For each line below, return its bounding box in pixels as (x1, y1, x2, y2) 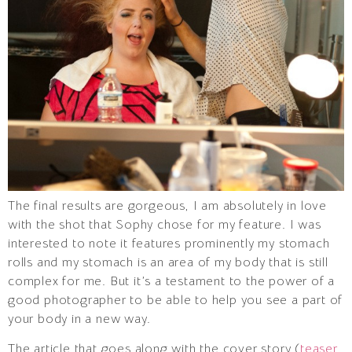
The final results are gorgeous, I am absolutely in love (8, 198, 327, 214)
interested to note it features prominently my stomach (8, 236, 330, 252)
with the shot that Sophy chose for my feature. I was (8, 217, 321, 233)
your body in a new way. (8, 311, 151, 328)
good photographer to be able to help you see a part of (8, 292, 343, 309)
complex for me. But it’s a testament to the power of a (8, 273, 335, 290)
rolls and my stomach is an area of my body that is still (8, 255, 328, 271)
